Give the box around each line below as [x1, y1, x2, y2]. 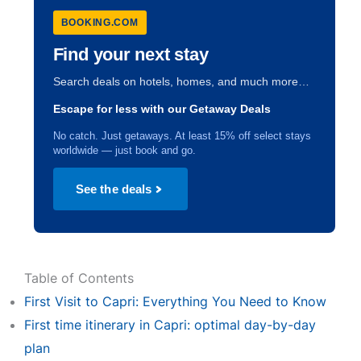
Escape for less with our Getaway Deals [52, 103, 271, 115]
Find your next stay [52, 44, 209, 64]
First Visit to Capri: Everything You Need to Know [23, 293, 326, 309]
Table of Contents [23, 270, 134, 286]
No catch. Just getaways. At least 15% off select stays [52, 130, 311, 142]
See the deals [75, 182, 152, 196]
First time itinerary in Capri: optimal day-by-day [23, 317, 316, 333]
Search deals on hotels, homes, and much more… [52, 75, 309, 88]
